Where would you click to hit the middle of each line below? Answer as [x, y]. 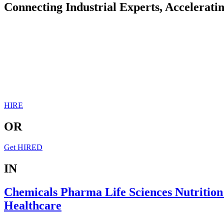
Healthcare [33, 206]
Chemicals [32, 192]
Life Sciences [140, 192]
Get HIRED [23, 147]
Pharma [83, 192]
